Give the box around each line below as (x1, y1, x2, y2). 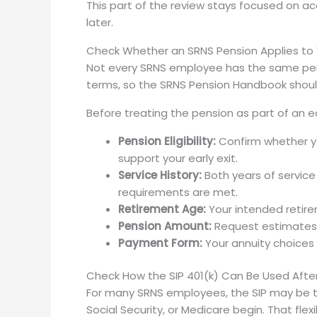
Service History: (118, 167, 202, 183)
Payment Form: (118, 235, 202, 250)
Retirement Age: (118, 201, 206, 217)
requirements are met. (118, 184, 238, 200)
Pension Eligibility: (118, 133, 216, 149)
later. (86, 14, 113, 30)
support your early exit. (118, 150, 238, 166)
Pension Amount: (118, 218, 212, 234)
